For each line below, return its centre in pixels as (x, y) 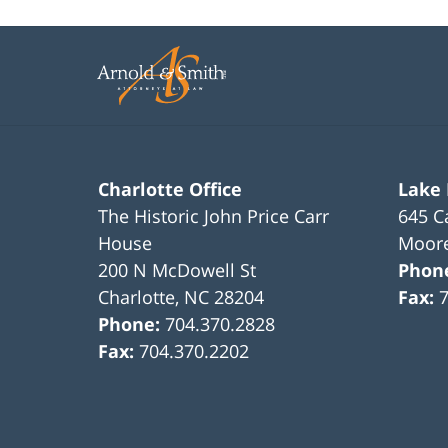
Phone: (132, 324)
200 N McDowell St (177, 270)
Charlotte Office (170, 189)
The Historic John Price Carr (214, 216)
